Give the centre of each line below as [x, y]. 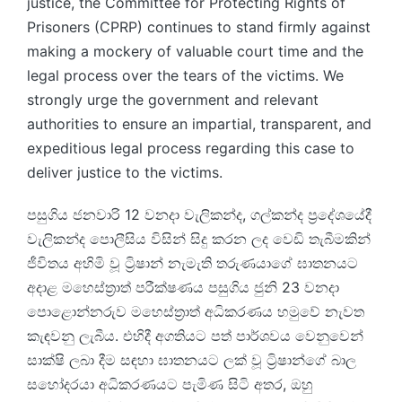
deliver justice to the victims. [125, 173]
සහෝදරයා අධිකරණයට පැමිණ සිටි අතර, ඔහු [170, 385]
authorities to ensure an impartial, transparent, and [199, 124]
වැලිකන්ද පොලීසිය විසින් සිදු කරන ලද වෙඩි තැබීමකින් [199, 239]
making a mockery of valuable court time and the [195, 52]
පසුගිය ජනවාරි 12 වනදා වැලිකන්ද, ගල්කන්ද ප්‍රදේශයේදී [199, 215]
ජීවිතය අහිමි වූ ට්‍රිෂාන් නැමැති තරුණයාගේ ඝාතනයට [192, 263]
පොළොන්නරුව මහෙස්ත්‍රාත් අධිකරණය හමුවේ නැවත [196, 312]
